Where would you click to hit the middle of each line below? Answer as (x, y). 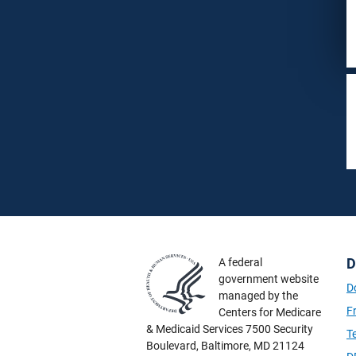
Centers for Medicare (270, 312)
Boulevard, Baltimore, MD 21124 (225, 346)
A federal (240, 262)
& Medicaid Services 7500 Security (230, 329)
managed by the (258, 296)
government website (269, 279)
